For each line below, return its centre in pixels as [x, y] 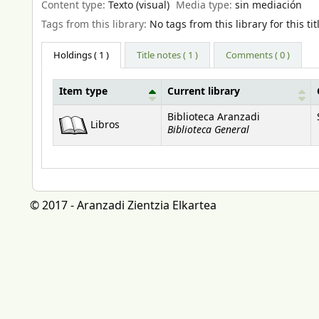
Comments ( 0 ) [258, 56]
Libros [105, 126]
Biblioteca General [208, 130]
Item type [83, 92]
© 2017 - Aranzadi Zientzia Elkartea [123, 206]
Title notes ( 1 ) [168, 56]
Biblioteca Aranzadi [214, 118]
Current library [204, 92]
